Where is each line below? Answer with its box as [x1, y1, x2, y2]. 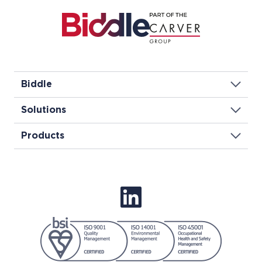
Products [21, 131, 64, 140]
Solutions [21, 105, 66, 115]
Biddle [21, 80, 52, 89]
